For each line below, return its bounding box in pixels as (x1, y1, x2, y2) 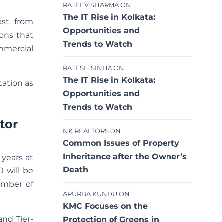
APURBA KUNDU (63, 190, 117, 198)
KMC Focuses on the (63, 201, 148, 211)
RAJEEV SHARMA (63, 1, 119, 9)
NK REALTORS (63, 127, 109, 135)
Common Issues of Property (63, 138, 179, 148)
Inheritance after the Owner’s (63, 152, 187, 162)
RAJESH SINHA (63, 64, 112, 72)
